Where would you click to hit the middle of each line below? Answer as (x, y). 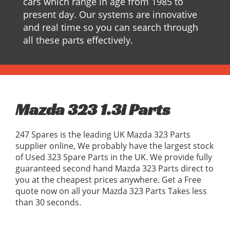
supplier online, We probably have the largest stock (114, 146)
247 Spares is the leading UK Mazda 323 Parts (103, 135)
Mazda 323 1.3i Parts (93, 110)
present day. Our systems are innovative (110, 15)
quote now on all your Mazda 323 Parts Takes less (111, 191)
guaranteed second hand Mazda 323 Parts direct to (114, 169)
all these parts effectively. (78, 40)
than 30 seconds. (48, 203)
